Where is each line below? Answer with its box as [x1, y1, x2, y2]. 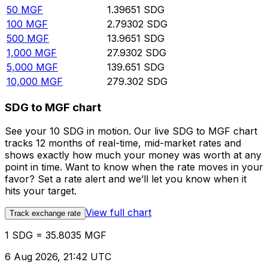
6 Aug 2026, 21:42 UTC [5, 251, 111, 263]
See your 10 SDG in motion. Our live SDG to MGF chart [5, 125, 257, 138]
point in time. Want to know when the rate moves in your [5, 161, 263, 173]
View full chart [86, 206, 151, 219]
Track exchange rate [10, 209, 81, 218]
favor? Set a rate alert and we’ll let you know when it [5, 173, 246, 185]
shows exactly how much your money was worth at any [5, 149, 261, 162]
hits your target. [5, 185, 77, 197]
